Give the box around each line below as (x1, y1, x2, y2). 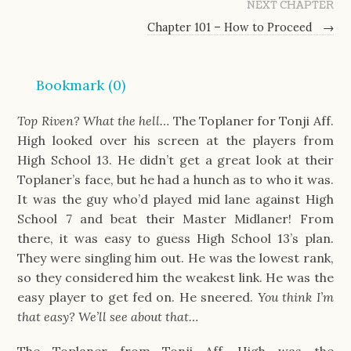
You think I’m (257, 288, 334, 305)
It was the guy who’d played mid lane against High (17, 190, 334, 207)
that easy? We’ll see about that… (17, 308, 199, 324)
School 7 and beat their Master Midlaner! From (17, 210, 334, 226)
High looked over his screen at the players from (17, 132, 334, 148)
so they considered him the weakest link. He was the (17, 269, 334, 285)
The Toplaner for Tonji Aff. (172, 112, 334, 128)
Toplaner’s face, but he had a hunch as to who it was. (17, 171, 334, 187)
